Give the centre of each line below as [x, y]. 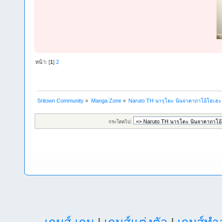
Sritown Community [61, 100]
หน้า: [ [43, 62]
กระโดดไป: [120, 121]
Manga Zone [106, 100]
